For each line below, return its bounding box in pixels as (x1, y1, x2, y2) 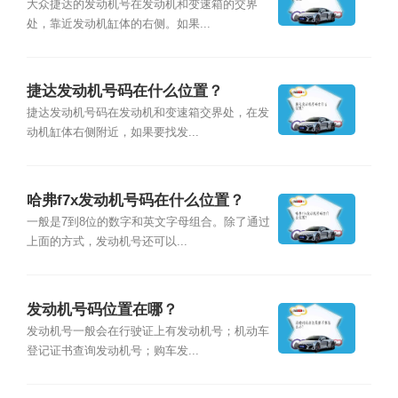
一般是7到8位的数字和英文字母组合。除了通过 (26, 216, 270, 229)
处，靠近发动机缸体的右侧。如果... (26, 17, 211, 30)
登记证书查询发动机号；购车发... (26, 344, 199, 357)
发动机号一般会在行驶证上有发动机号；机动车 (26, 324, 269, 338)
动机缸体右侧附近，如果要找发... (26, 126, 199, 139)
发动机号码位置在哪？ (26, 300, 178, 318)
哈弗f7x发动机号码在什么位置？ (26, 191, 244, 209)
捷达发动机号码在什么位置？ (26, 83, 223, 100)
